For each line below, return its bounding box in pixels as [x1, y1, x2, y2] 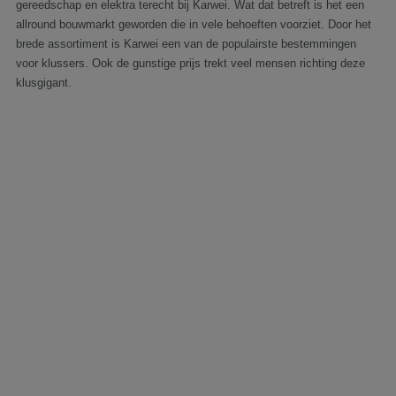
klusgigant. [16, 76, 72, 89]
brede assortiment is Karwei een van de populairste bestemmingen [16, 37, 356, 50]
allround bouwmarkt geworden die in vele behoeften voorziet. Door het [16, 18, 371, 31]
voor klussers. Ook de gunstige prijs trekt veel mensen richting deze [16, 57, 365, 70]
